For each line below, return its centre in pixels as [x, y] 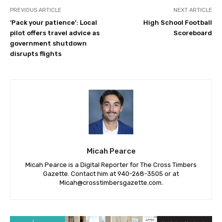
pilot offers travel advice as [55, 33]
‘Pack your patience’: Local [54, 22]
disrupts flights [36, 54]
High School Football [177, 22]
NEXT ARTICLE [193, 10]
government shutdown [48, 43]
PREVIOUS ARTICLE [36, 10]
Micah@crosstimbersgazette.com [110, 182]
